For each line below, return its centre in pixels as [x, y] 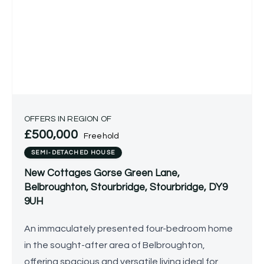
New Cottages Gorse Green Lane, [102, 173]
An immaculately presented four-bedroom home [128, 229]
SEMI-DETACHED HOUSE [73, 153]
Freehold [101, 136]
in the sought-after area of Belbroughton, [115, 245]
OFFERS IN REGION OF [68, 119]
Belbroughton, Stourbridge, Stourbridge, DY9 [126, 187]
